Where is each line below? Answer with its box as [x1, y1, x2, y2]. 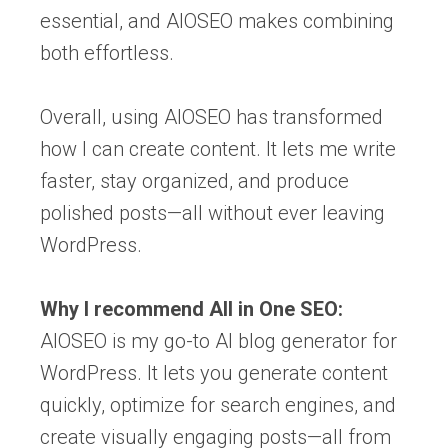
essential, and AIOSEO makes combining [40, 8, 394, 33]
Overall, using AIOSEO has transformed [40, 104, 383, 129]
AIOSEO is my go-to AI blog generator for [40, 328, 397, 353]
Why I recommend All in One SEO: [40, 296, 343, 321]
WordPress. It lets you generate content [40, 360, 388, 385]
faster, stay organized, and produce [40, 168, 349, 193]
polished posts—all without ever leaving [40, 200, 385, 225]
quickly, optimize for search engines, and [40, 392, 396, 417]
